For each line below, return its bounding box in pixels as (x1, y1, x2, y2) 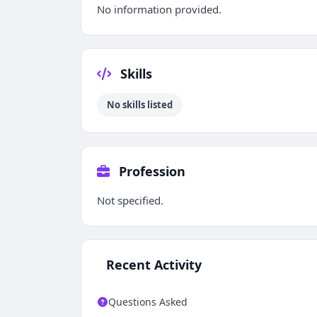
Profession (115, 163, 185, 180)
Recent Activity (103, 256, 202, 273)
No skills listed (107, 98, 173, 111)
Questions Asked (108, 295, 188, 309)
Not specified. (97, 193, 163, 207)
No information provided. (97, 2, 221, 16)
